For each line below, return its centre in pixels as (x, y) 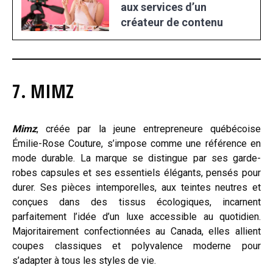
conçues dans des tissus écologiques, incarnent (136, 202)
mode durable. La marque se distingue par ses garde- (136, 158)
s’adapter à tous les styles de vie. (84, 261)
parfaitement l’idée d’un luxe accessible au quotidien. (136, 217)
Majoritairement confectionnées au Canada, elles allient (136, 232)
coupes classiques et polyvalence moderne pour (136, 246)
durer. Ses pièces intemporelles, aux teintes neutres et (136, 188)
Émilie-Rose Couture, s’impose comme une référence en (136, 144)
